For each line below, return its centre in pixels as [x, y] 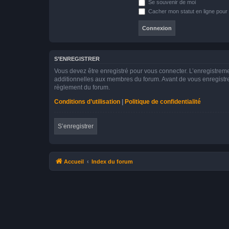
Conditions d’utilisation [87, 101]
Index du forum [112, 161]
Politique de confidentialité [163, 101]
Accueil [74, 161]
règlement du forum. [82, 87]
